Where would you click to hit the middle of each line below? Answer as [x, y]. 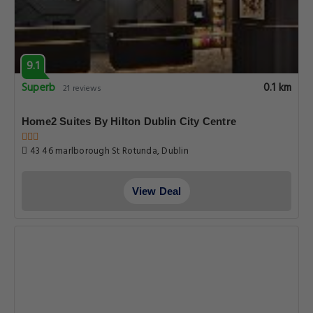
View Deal [156, 191]
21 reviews [82, 89]
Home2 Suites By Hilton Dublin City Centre [129, 121]
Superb [39, 88]
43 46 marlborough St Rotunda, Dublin [108, 151]
